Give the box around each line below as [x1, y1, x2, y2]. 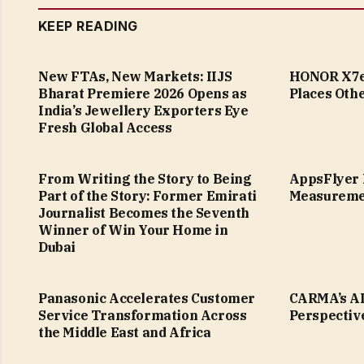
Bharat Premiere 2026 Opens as [38, 85, 247, 102]
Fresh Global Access [38, 119, 172, 136]
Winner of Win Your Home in [38, 222, 228, 239]
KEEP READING [38, 18, 138, 35]
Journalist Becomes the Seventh [38, 205, 250, 222]
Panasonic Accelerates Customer [38, 290, 256, 307]
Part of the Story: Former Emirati [38, 188, 257, 205]
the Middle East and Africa [38, 324, 211, 341]
